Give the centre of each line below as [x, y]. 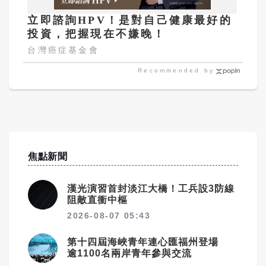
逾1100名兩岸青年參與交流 [129, 254]
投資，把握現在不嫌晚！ [97, 34]
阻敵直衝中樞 [97, 200]
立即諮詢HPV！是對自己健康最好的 [130, 20]
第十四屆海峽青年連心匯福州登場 [148, 242]
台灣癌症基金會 [63, 50]
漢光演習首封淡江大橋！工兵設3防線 [151, 189]
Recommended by [176, 71]
